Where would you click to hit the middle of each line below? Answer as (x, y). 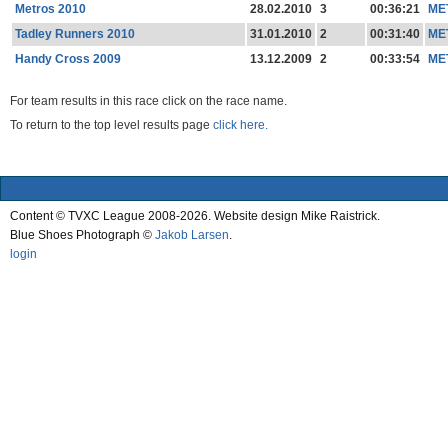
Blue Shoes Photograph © (82, 234)
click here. (240, 125)
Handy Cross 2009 (67, 58)
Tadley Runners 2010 (74, 33)
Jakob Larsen (192, 234)
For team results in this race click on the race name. (148, 100)
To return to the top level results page (111, 125)
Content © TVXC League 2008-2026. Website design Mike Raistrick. (195, 215)
